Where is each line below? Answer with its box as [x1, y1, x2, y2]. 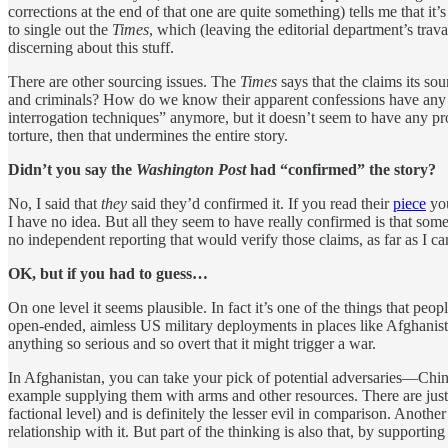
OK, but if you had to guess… [8, 264, 208, 282]
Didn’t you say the [8, 160, 136, 178]
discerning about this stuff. [8, 38, 174, 56]
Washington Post [136, 160, 246, 178]
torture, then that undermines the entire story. [8, 126, 288, 144]
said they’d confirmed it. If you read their [127, 194, 393, 212]
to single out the [8, 20, 112, 38]
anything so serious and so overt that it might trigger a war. [8, 334, 376, 352]
